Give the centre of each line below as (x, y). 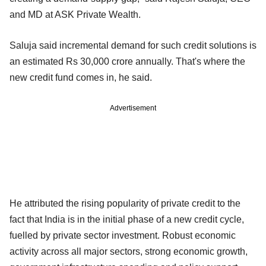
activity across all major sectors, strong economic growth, (129, 251)
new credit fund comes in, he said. (84, 77)
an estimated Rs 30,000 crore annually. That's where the (127, 61)
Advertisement (133, 108)
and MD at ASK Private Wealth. (77, 14)
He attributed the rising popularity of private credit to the (125, 203)
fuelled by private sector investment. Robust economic (123, 235)
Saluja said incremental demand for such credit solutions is (133, 45)
